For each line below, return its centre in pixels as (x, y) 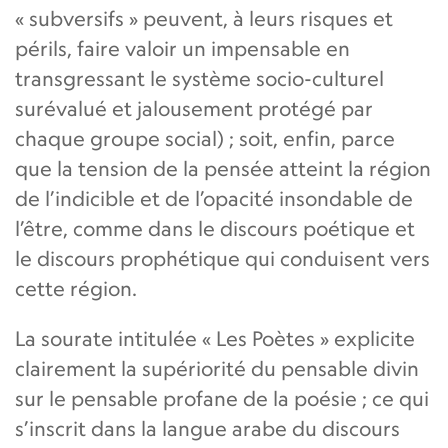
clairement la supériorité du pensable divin (217, 368)
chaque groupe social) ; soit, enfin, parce (205, 138)
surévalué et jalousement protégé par (194, 108)
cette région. (76, 288)
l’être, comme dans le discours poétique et (215, 228)
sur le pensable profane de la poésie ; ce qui (222, 398)
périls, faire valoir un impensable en (182, 48)
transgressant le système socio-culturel (199, 78)
